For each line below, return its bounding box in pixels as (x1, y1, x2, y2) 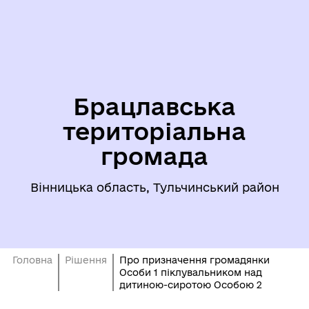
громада (101, 143, 208, 169)
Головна (12, 255, 52, 266)
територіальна (63, 118, 246, 144)
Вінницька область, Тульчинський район (30, 181, 279, 194)
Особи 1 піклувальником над (119, 267, 262, 278)
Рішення (64, 255, 107, 266)
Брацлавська (73, 93, 236, 119)
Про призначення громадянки (119, 255, 270, 266)
